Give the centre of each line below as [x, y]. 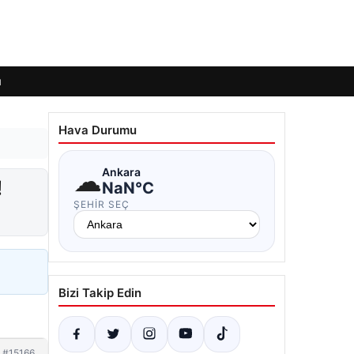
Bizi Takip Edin [100, 293]
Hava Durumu [98, 130]
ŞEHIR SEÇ [102, 204]
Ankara [121, 171]
